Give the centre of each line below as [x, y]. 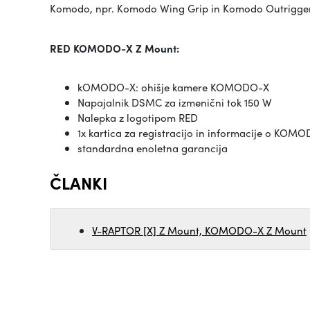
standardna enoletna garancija [153, 148]
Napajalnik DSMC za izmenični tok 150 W [175, 102]
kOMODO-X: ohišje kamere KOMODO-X [173, 87]
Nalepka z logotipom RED [138, 118]
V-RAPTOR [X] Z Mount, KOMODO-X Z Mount [199, 230]
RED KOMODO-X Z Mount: [115, 48]
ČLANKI [79, 183]
